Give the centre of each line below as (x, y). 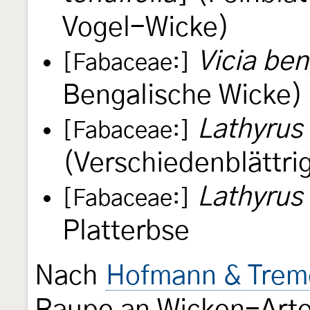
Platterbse (126, 232)
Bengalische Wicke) (183, 96)
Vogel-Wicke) (146, 28)
